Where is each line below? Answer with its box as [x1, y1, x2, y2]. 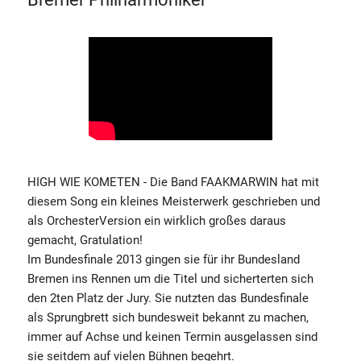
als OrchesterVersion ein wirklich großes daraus [27, 214, 286, 229]
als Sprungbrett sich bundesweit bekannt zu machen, [27, 310, 309, 326]
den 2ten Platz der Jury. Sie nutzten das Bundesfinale [27, 291, 309, 306]
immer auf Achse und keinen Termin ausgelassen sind [27, 330, 317, 345]
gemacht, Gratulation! [27, 233, 143, 248]
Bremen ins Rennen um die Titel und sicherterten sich [27, 272, 313, 287]
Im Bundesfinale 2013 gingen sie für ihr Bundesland [27, 252, 300, 268]
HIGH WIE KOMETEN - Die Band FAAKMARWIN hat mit [27, 175, 319, 190]
